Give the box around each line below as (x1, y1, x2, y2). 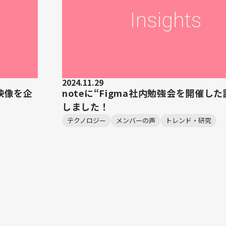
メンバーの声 (116, 116, 155, 126)
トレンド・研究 (165, 116, 211, 126)
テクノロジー (67, 116, 106, 126)
